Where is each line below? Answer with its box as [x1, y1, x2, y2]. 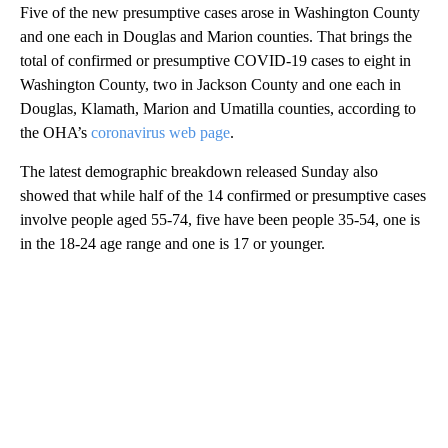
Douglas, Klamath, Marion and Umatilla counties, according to [20, 100, 416, 118]
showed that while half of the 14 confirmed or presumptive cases [20, 187, 426, 205]
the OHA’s [20, 124, 87, 142]
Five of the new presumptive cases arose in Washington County [20, 4, 420, 22]
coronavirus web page [87, 124, 230, 142]
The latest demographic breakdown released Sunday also [20, 163, 378, 181]
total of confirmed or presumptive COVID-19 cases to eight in [20, 52, 411, 70]
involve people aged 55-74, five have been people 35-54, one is [20, 211, 420, 229]
